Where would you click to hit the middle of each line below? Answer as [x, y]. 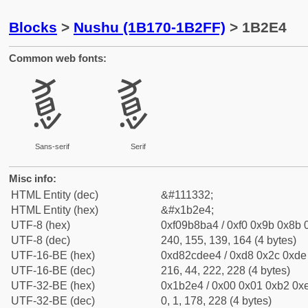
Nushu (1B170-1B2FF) [150, 27]
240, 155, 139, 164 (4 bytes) [229, 240]
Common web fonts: [58, 58]
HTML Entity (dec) [55, 195]
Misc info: [33, 178]
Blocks [33, 27]
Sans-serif [52, 146]
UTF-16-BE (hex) [53, 255]
